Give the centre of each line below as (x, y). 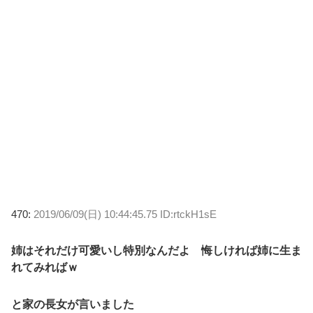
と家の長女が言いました (73, 305)
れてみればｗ (45, 268)
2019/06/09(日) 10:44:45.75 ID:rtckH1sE (125, 214)
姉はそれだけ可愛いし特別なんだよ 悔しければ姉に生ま (156, 251)
